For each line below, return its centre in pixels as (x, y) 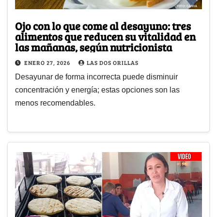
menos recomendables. (55, 103)
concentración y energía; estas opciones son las (97, 90)
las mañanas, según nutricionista (93, 47)
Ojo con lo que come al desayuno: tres (103, 26)
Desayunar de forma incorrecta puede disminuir (96, 77)
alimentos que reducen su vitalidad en (105, 37)
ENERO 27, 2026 (48, 63)
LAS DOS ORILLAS (113, 63)
